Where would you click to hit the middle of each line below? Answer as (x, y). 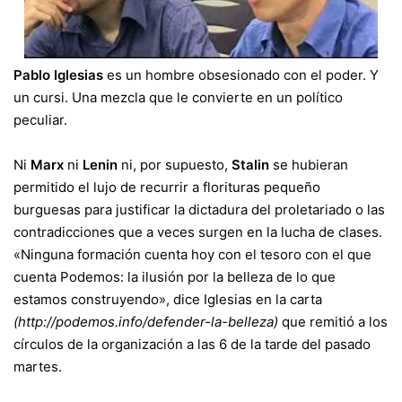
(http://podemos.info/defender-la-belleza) (146, 321)
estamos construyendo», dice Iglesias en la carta (168, 299)
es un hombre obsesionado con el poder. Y (241, 74)
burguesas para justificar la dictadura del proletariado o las (199, 209)
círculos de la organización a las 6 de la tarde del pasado (192, 344)
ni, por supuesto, (176, 164)
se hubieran (310, 164)
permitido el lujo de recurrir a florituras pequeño (167, 187)
